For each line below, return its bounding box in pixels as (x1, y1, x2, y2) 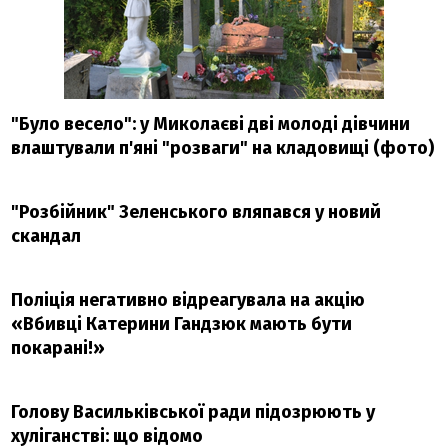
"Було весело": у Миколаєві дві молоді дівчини (11, 113, 411, 136)
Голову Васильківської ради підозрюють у (11, 401, 376, 424)
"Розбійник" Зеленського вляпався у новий (11, 201, 382, 224)
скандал (11, 225, 82, 248)
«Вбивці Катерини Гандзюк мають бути (11, 313, 353, 336)
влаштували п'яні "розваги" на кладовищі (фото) (11, 137, 435, 160)
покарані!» (11, 337, 106, 360)
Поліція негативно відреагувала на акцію (11, 289, 366, 312)
